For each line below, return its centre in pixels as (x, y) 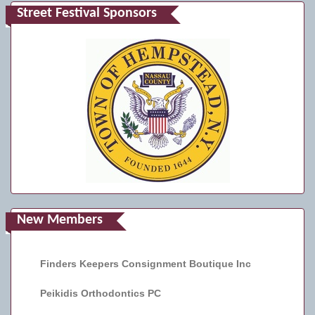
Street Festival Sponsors (87, 14)
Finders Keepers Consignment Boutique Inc (146, 263)
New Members (60, 220)
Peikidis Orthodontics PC (101, 293)
